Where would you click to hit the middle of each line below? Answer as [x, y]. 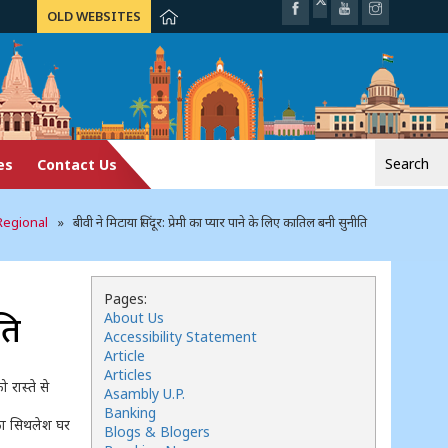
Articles [128, 374]
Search [177, 152]
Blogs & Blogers [157, 431]
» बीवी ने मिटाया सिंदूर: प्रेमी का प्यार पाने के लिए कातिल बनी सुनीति [207, 222]
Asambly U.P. [144, 393]
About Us [134, 317]
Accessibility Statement [180, 336]
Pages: [125, 298]
